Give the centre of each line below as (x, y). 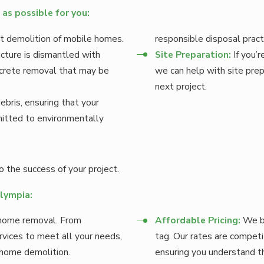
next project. (181, 86)
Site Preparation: (193, 54)
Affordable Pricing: (198, 220)
